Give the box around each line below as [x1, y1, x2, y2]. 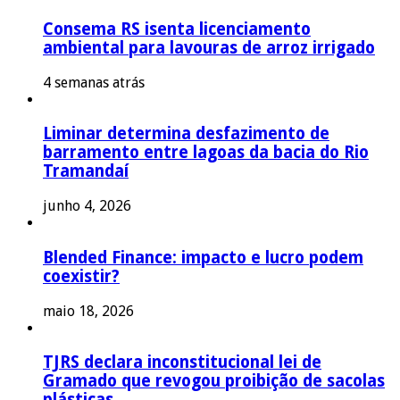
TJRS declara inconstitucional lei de [43, 353, 321, 372]
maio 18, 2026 [43, 302, 134, 320]
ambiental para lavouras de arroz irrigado [43, 38, 375, 58]
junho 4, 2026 [43, 197, 131, 215]
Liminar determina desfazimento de [43, 124, 329, 144]
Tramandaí [43, 162, 129, 181]
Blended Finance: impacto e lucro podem [43, 247, 363, 267]
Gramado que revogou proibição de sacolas [43, 371, 385, 391]
